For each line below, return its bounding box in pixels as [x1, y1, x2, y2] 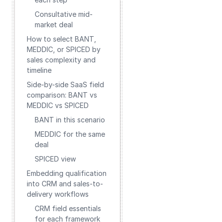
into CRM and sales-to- [27, 179, 103, 188]
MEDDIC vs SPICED [27, 101, 89, 110]
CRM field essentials [35, 204, 101, 213]
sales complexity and [27, 55, 96, 64]
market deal [35, 20, 73, 29]
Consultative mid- [35, 10, 93, 18]
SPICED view [35, 155, 76, 163]
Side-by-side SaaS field [27, 80, 104, 89]
